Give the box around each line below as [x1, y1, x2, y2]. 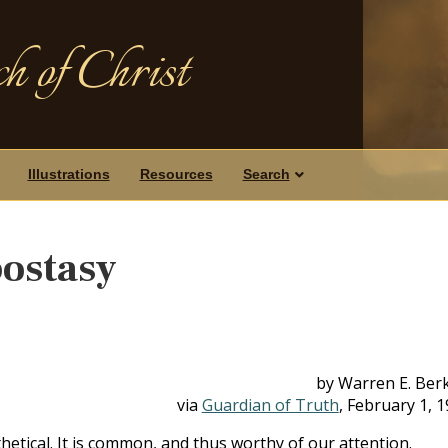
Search [242, 166, 290, 182]
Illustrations [27, 166, 110, 182]
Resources [139, 166, 213, 182]
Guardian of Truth [201, 393, 339, 416]
